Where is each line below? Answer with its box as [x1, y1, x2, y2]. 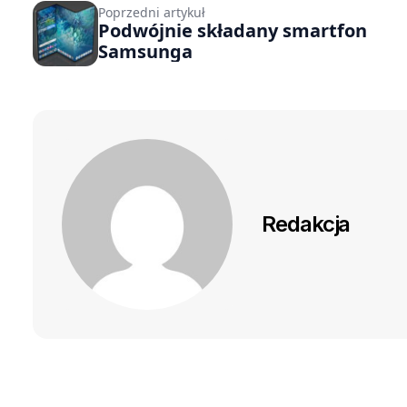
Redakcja [262, 210, 351, 237]
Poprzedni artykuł [98, 3, 205, 21]
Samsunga [98, 38, 193, 64]
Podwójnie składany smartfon [98, 17, 367, 43]
